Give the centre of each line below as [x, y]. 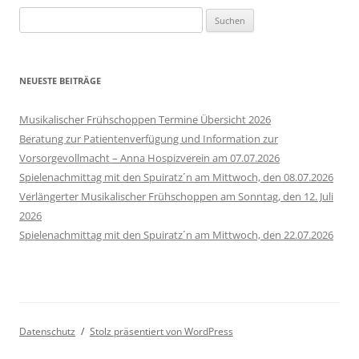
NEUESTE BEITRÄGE [60, 81]
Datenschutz [47, 332]
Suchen [36, 16]
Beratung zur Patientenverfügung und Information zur [149, 139]
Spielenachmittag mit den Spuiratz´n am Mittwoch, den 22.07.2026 [176, 235]
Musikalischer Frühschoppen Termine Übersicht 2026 [145, 120]
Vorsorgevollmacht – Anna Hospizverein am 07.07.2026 [149, 158]
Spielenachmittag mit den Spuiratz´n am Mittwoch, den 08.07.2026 [176, 177]
